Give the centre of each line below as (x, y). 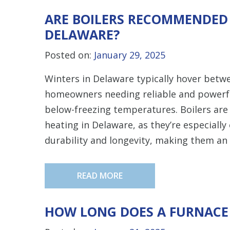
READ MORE (100, 175)
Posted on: (69, 55)
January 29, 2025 (130, 55)
